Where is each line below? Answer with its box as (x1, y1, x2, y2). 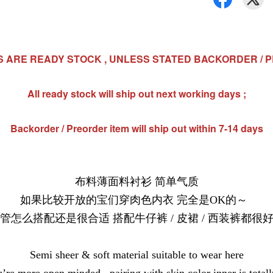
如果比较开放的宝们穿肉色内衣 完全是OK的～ (19, 194, 253, 206)
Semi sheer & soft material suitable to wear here (29, 249, 244, 261)
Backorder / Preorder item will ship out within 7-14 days (10, 121, 263, 135)
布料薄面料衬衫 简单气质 (74, 175, 199, 188)
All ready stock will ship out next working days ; (27, 87, 246, 101)
